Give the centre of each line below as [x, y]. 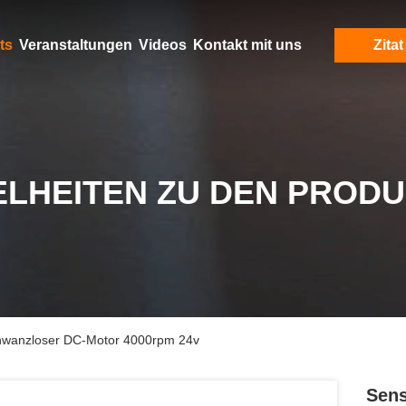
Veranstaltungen [75, 45]
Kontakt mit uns [247, 45]
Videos [162, 45]
